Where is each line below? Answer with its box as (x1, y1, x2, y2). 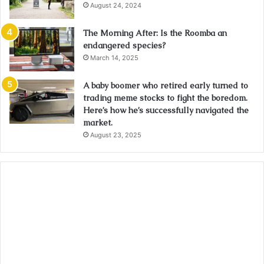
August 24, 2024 (90, 1, 141, 10)
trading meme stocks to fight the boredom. (83, 93, 247, 104)
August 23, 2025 (90, 131, 141, 140)
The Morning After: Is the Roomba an (83, 28, 227, 39)
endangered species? (83, 40, 166, 51)
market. (83, 117, 113, 128)
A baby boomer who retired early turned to (83, 80, 248, 91)
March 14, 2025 (90, 54, 138, 62)
